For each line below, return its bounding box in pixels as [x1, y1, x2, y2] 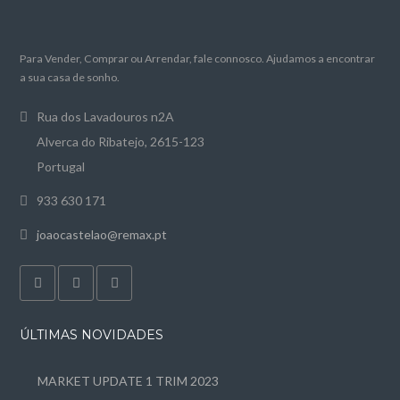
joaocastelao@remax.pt [37, 227, 168, 242]
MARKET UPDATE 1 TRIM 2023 [37, 373, 220, 388]
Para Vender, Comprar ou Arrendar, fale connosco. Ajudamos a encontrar [20, 52, 376, 65]
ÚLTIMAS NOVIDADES [20, 327, 164, 343]
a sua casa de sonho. [20, 71, 121, 84]
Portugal [37, 159, 86, 174]
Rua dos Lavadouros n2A [37, 109, 175, 124]
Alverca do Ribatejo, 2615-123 [37, 134, 205, 149]
